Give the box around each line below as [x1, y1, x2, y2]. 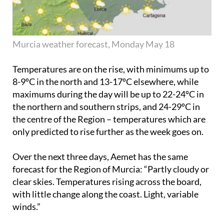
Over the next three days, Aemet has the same [12, 150, 188, 162]
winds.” [12, 200, 40, 212]
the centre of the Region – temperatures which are [12, 113, 205, 124]
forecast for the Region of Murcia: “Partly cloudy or [12, 163, 209, 174]
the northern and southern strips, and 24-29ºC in [12, 100, 200, 112]
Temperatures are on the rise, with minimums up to [12, 63, 209, 74]
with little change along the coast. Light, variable [12, 188, 198, 199]
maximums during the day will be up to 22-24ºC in [12, 88, 204, 99]
